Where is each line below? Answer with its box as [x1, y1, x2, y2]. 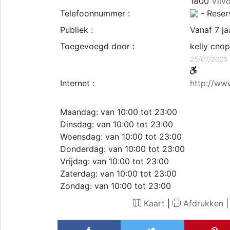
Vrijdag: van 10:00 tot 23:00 [60, 156, 169, 166]
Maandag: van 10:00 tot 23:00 [60, 106, 177, 117]
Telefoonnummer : [60, 8, 130, 18]
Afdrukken [180, 198, 223, 208]
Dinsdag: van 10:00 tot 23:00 [60, 119, 173, 129]
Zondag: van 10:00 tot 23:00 [60, 180, 171, 191]
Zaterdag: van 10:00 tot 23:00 [60, 168, 177, 179]
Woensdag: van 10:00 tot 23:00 [60, 131, 182, 142]
